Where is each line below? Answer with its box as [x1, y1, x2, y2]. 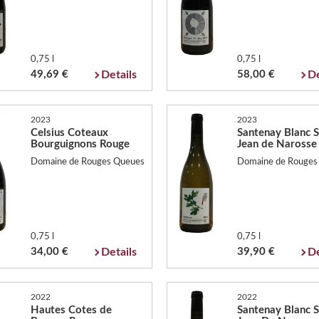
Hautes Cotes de [30, 304, 112, 315]
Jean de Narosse [236, 138, 317, 150]
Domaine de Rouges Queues [30, 157, 145, 167]
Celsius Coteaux [30, 127, 108, 138]
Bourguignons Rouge [30, 138, 130, 150]
